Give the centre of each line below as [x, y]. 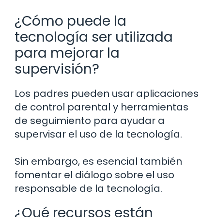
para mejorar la [67, 53]
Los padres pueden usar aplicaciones [107, 93]
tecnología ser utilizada [94, 37]
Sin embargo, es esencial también [98, 161]
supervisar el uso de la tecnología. [98, 134]
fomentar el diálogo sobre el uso [94, 175]
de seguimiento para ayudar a [90, 120]
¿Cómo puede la [70, 21]
